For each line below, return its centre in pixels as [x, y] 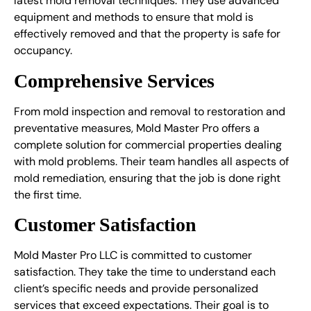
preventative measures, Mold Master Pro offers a [137, 128]
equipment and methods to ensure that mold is [134, 17]
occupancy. [43, 51]
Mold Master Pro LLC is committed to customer [133, 255]
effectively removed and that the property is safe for [147, 34]
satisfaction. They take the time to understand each [145, 272]
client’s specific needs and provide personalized [136, 289]
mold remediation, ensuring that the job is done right [147, 178]
